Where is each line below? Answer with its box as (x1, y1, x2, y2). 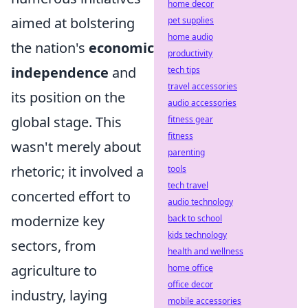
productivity (168, 47, 212, 59)
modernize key (11, 212, 104, 230)
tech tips (168, 64, 200, 76)
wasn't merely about (11, 137, 141, 156)
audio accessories (168, 97, 236, 109)
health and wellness (168, 245, 243, 257)
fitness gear (168, 113, 213, 125)
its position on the (11, 88, 125, 107)
